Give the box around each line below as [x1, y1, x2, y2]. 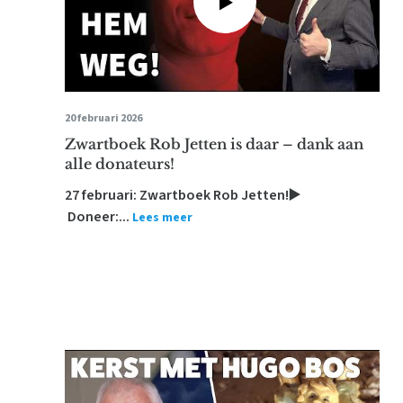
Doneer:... [65, 207, 130, 227]
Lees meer [132, 209, 193, 227]
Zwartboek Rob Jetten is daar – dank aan [65, 135, 363, 153]
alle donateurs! [65, 155, 175, 173]
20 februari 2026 [65, 111, 142, 126]
